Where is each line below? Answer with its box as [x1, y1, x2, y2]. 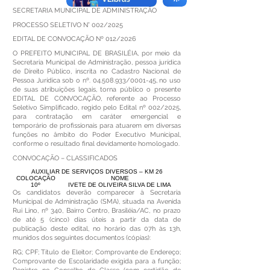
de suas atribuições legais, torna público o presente [13, 86, 181, 94]
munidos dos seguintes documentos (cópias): [13, 233, 151, 242]
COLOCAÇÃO [16, 174, 55, 181]
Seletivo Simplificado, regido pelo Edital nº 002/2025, [13, 104, 181, 112]
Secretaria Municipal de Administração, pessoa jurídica [13, 58, 181, 67]
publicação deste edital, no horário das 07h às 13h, [13, 224, 181, 233]
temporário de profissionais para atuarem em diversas [13, 122, 181, 130]
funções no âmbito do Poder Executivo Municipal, [13, 131, 181, 139]
